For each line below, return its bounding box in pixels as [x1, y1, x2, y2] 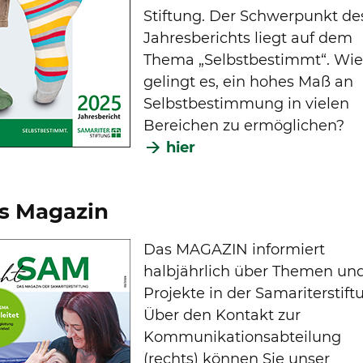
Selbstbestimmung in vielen [143, 94, 350, 113]
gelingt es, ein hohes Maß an [143, 72, 354, 91]
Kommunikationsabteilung [143, 327, 342, 346]
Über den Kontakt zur [143, 305, 301, 324]
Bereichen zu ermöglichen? [143, 116, 345, 135]
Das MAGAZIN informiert [143, 240, 326, 258]
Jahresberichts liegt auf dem [143, 28, 353, 47]
